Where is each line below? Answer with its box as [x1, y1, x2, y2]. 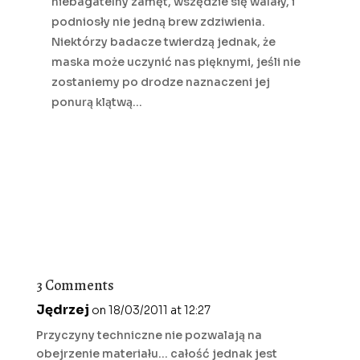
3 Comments [35, 276, 114, 296]
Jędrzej [35, 301, 89, 319]
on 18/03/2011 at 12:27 [91, 303, 211, 318]
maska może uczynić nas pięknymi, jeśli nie [51, 55, 301, 70]
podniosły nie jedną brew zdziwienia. [51, 14, 265, 30]
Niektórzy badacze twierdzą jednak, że [51, 35, 276, 50]
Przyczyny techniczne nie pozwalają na [35, 328, 262, 343]
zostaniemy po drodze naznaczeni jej [51, 75, 270, 90]
